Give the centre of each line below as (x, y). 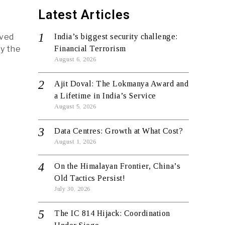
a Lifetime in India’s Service (105, 96)
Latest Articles (84, 15)
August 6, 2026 (75, 59)
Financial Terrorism (90, 48)
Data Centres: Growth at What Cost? (119, 131)
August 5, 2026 (75, 106)
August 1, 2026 (75, 142)
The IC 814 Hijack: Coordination (112, 213)
